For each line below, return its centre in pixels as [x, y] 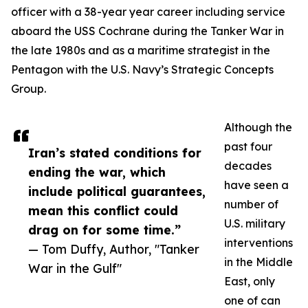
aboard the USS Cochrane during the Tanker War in [147, 31]
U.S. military [255, 224]
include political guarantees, [117, 191]
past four [248, 147]
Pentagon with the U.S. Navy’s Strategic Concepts [142, 70]
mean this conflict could [103, 211]
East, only [250, 282]
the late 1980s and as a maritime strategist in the [141, 51]
